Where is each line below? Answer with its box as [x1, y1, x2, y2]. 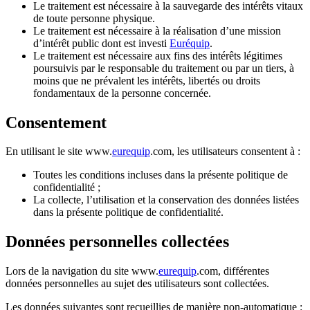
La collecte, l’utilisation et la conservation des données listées [33, 194, 299, 206]
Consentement [6, 113, 107, 131]
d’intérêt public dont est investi [33, 37, 170, 49]
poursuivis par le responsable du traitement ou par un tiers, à [33, 62, 294, 74]
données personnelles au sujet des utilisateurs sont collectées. [6, 277, 269, 290]
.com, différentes [197, 265, 269, 277]
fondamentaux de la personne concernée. [33, 86, 211, 99]
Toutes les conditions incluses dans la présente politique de [33, 169, 288, 181]
